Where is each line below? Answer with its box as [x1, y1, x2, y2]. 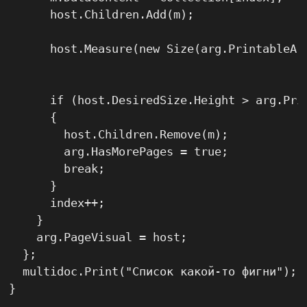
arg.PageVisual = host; [9, 230, 188, 245]
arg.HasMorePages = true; [9, 145, 229, 159]
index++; [9, 196, 106, 210]
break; [9, 162, 106, 176]
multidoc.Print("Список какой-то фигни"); [9, 265, 297, 279]
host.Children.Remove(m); [9, 127, 229, 142]
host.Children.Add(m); [9, 8, 195, 22]
